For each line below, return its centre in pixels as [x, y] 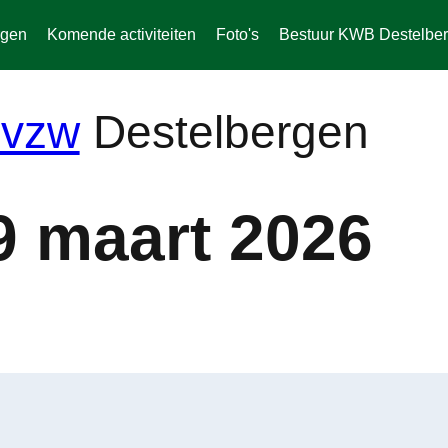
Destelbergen [224, 132]
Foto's [237, 34]
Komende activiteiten [121, 34]
